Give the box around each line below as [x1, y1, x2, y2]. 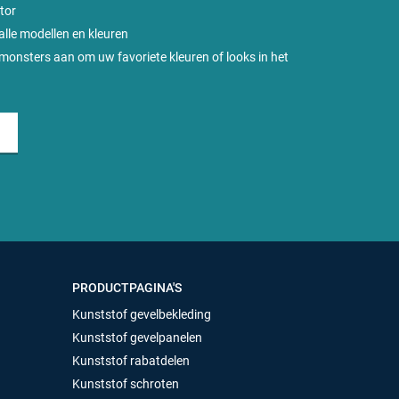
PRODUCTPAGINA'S [72, 280, 182, 295]
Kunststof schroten [72, 376, 179, 391]
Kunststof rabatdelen [72, 353, 190, 368]
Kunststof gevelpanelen [72, 330, 202, 345]
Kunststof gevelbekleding [72, 306, 211, 322]
